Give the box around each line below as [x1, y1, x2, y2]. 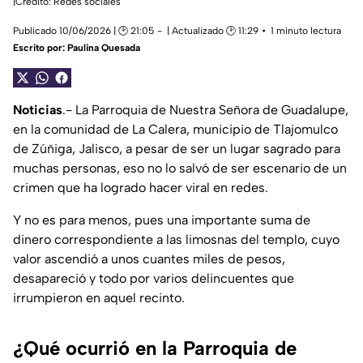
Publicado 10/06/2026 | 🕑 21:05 [13, 25, 154, 37]
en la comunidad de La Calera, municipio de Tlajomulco [13, 122, 338, 138]
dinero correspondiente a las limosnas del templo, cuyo [13, 232, 340, 248]
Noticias [13, 102, 62, 118]
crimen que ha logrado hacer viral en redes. [13, 180, 268, 196]
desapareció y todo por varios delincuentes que [13, 271, 294, 287]
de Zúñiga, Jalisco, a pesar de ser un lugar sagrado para [13, 141, 340, 157]
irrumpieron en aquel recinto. [13, 290, 185, 306]
